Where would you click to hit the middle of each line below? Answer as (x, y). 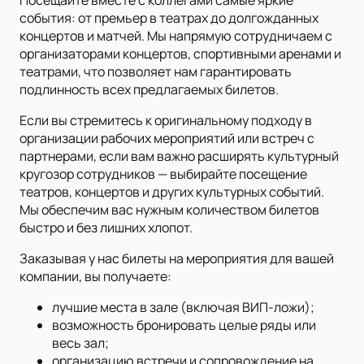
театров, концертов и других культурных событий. (172, 191)
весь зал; (80, 342)
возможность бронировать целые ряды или (184, 325)
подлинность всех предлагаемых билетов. (149, 89)
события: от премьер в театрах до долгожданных (169, 17)
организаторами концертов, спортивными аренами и (180, 53)
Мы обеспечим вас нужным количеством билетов (169, 209)
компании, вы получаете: (95, 276)
